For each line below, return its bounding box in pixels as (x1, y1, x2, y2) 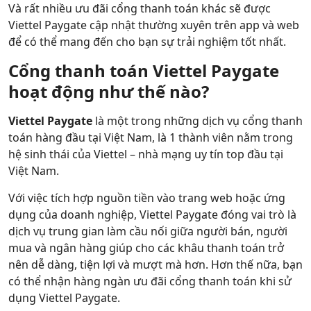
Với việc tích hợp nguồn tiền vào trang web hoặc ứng (8, 190, 285, 205)
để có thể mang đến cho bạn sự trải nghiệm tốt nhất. (8, 34, 286, 49)
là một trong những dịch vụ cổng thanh (92, 113, 303, 128)
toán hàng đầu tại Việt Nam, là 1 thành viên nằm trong (8, 130, 293, 145)
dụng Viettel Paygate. (8, 290, 120, 305)
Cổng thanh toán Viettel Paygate (8, 59, 279, 82)
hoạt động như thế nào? (8, 80, 209, 103)
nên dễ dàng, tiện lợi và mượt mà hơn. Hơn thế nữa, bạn (8, 257, 303, 272)
